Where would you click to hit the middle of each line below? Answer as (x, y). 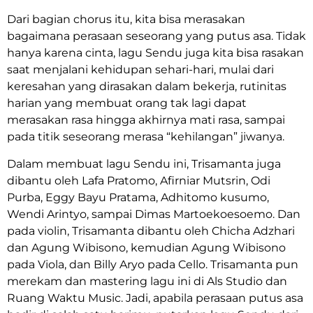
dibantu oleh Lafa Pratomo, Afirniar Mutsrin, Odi (139, 180)
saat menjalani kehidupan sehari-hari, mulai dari (140, 70)
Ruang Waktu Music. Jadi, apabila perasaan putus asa (155, 298)
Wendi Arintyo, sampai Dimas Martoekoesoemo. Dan (154, 214)
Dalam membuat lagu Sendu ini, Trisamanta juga (144, 163)
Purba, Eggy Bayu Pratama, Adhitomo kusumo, (138, 197)
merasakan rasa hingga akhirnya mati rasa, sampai (146, 120)
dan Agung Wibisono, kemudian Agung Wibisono (146, 247)
